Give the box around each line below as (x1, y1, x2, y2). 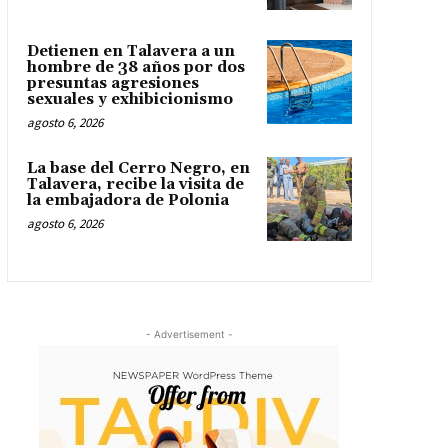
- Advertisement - (145, 328, 233, 341)
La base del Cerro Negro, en (26, 158, 250, 178)
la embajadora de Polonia (26, 190, 229, 210)
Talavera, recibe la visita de (26, 174, 244, 194)
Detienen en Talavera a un (26, 41, 235, 61)
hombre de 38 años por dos (26, 57, 245, 77)
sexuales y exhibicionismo (26, 89, 233, 109)
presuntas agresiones (26, 73, 199, 93)
